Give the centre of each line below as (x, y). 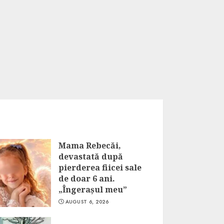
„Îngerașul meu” (92, 189)
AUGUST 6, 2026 (87, 202)
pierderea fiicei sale (100, 167)
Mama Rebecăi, (89, 145)
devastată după (90, 156)
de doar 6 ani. (86, 178)
